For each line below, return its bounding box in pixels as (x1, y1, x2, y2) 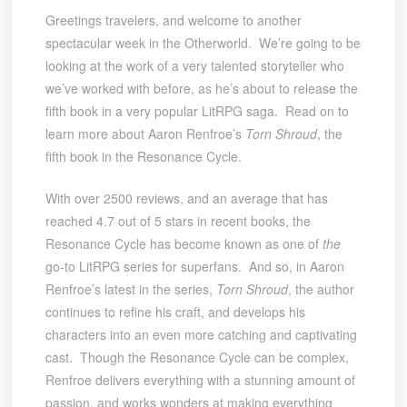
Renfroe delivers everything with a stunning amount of (45, 371, 355, 390)
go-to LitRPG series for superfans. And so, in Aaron (45, 257, 344, 276)
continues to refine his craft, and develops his (45, 303, 305, 322)
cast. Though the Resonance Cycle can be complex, (45, 348, 349, 367)
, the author (287, 280, 354, 299)
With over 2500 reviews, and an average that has (45, 189, 328, 208)
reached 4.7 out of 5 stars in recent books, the (45, 212, 311, 231)
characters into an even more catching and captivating (45, 325, 357, 344)
